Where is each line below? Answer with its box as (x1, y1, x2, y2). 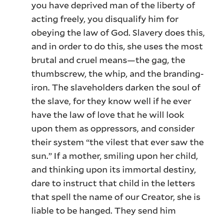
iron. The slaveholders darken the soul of (31, 81, 201, 93)
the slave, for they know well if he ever (31, 95, 192, 107)
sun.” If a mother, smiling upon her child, (31, 150, 198, 162)
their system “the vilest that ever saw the (31, 136, 204, 148)
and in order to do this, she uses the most (31, 40, 203, 52)
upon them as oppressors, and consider (31, 122, 195, 134)
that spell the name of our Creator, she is (31, 191, 201, 203)
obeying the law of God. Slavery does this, (31, 26, 205, 39)
